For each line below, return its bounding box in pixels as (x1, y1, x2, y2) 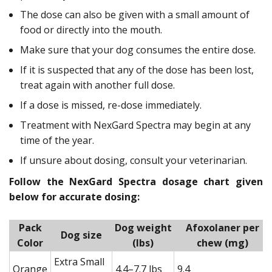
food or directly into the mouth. (20, 22, 162, 36)
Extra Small (54, 254, 104, 268)
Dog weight (114, 220, 172, 234)
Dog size (61, 228, 102, 242)
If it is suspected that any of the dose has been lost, (20, 63, 254, 76)
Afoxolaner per (186, 220, 259, 234)
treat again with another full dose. (20, 78, 175, 92)
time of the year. (20, 133, 94, 147)
